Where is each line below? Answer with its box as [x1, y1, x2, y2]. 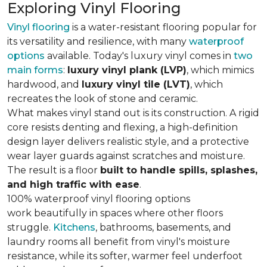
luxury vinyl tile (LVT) [82, 79, 190, 90]
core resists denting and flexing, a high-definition [7, 122, 238, 133]
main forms [7, 64, 63, 76]
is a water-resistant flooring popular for [70, 21, 257, 33]
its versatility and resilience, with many [7, 36, 189, 47]
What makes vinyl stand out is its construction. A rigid [7, 107, 259, 119]
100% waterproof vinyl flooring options [7, 193, 190, 204]
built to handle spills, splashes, [100, 164, 257, 176]
